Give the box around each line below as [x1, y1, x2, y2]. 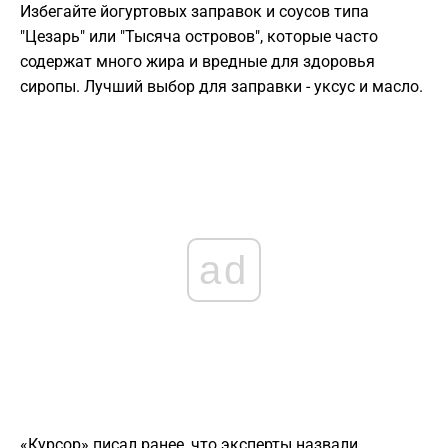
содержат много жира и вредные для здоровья [20, 52, 375, 72]
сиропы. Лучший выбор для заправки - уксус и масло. [20, 77, 423, 97]
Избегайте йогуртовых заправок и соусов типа [20, 2, 369, 22]
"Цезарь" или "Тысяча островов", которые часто [20, 27, 378, 47]
